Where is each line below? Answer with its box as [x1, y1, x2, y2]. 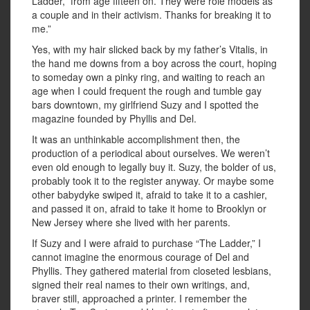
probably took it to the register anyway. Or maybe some [32, 174, 274, 188]
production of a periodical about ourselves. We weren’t [32, 146, 270, 161]
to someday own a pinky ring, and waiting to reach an [32, 70, 265, 84]
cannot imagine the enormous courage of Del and [32, 250, 249, 264]
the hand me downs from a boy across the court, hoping [32, 56, 277, 71]
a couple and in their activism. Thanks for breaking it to [32, 8, 271, 22]
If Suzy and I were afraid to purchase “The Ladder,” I [32, 236, 261, 250]
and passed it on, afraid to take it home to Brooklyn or [32, 201, 266, 216]
